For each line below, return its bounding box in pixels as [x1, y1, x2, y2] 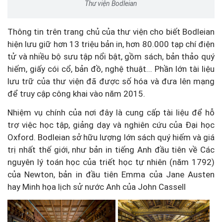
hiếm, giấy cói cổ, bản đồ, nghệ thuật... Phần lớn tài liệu [7, 63, 215, 74]
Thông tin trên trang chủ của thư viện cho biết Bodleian [7, 26, 215, 37]
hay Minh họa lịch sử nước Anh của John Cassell [7, 181, 186, 192]
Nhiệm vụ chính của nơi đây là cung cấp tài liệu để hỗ [7, 107, 215, 117]
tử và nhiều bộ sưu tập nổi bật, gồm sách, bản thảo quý [7, 51, 215, 61]
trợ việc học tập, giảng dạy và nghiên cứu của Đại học [7, 119, 215, 130]
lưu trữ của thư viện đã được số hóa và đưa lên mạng [7, 76, 215, 86]
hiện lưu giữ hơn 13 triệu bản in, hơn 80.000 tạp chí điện [7, 39, 215, 49]
